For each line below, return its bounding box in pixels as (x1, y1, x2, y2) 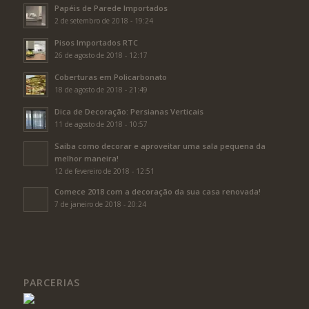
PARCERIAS (23, 276, 80, 290)
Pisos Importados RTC (54, 37, 138, 48)
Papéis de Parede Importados (54, 3, 168, 14)
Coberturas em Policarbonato (54, 72, 167, 83)
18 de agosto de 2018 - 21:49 (54, 85, 148, 95)
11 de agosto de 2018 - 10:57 (54, 119, 148, 130)
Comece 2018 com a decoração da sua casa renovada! (54, 186, 261, 197)
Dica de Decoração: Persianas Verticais (54, 106, 203, 117)
